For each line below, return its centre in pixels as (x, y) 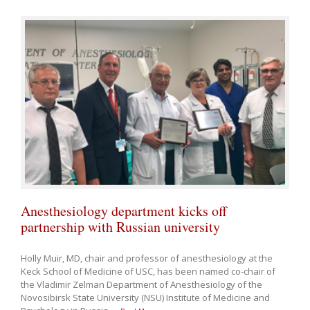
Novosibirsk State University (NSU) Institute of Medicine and (145, 297)
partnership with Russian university (120, 226)
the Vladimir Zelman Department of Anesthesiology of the (142, 284)
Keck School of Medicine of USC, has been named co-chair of (148, 271)
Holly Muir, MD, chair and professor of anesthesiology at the (147, 258)
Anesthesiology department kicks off (124, 210)
